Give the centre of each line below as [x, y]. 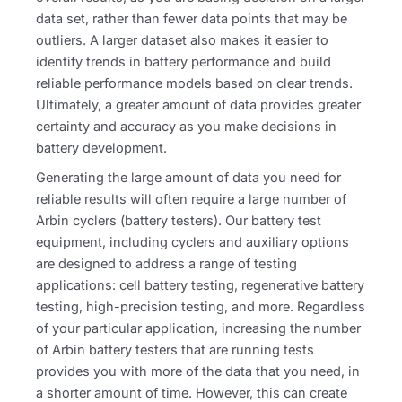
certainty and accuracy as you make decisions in [186, 126]
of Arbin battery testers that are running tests [175, 350]
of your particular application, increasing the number [198, 328]
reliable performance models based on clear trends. [194, 83]
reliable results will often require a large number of [191, 199]
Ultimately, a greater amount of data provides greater [198, 105]
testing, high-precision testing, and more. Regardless [201, 306]
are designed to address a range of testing [166, 263]
